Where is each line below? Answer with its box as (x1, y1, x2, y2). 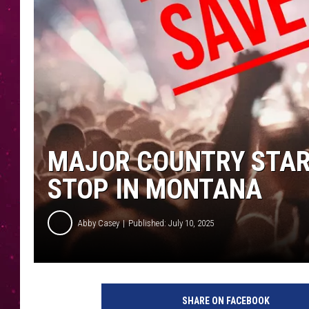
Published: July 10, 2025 (128, 217, 214, 228)
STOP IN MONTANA (48, 173, 262, 206)
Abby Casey (78, 217, 119, 228)
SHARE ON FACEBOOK (181, 295, 270, 307)
